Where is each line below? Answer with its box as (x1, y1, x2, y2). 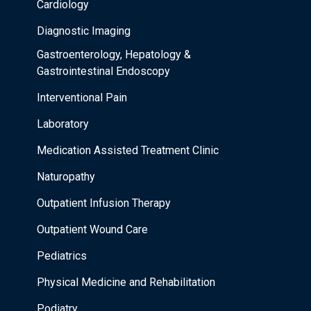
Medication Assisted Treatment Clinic (37, 144, 219, 158)
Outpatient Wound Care (37, 223, 148, 237)
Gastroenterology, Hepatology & (37, 48, 191, 62)
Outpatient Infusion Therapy (37, 196, 171, 210)
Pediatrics (37, 249, 87, 263)
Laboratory (37, 117, 89, 131)
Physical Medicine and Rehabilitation (37, 276, 215, 289)
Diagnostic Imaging (37, 24, 131, 38)
